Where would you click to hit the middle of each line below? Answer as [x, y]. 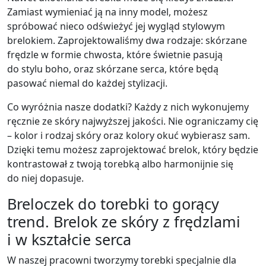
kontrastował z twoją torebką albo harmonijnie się [120, 164]
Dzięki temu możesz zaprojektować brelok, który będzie [133, 149]
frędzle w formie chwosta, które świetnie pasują [115, 54]
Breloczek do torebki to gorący [113, 203]
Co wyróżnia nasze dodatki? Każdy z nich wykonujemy [128, 107]
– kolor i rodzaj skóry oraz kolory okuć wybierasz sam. [129, 135]
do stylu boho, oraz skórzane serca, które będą [113, 69]
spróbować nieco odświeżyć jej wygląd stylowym [116, 26]
